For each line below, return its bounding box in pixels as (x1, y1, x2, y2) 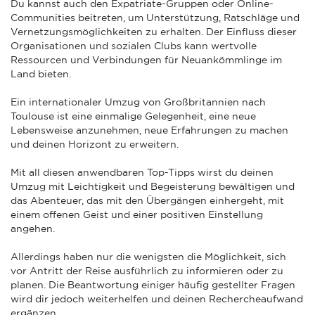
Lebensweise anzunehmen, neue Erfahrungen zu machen (11, 124, 288, 136)
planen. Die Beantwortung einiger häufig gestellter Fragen (11, 278, 295, 290)
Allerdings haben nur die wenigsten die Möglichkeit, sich (11, 250, 286, 262)
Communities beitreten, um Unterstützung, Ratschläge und (11, 11, 300, 23)
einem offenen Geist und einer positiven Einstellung (11, 208, 263, 220)
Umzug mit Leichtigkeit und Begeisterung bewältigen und (11, 180, 295, 192)
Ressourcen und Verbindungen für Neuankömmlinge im (11, 53, 282, 65)
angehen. (11, 222, 55, 234)
